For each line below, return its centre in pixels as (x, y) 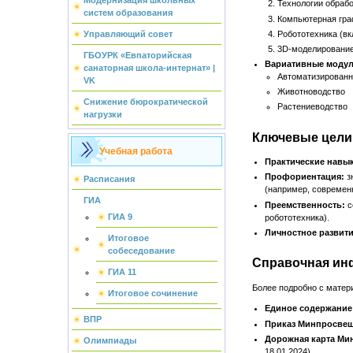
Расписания (109, 179)
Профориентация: (304, 177)
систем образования (128, 13)
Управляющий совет (128, 34)
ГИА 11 (122, 272)
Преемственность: (305, 204)
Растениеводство (312, 107)
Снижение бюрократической (145, 102)
